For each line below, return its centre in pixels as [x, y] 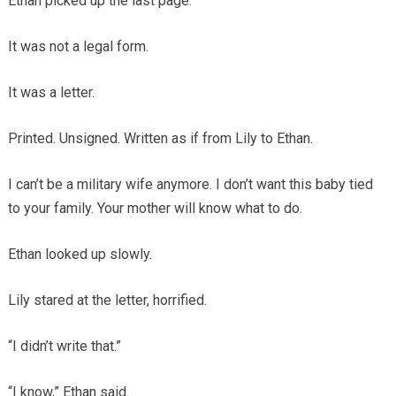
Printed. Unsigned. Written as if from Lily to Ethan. [160, 139]
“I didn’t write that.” [64, 346]
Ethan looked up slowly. [80, 255]
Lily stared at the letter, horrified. [107, 301]
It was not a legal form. [78, 47]
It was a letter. [51, 93]
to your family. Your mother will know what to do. [155, 209]
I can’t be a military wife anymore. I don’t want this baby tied [190, 185]
